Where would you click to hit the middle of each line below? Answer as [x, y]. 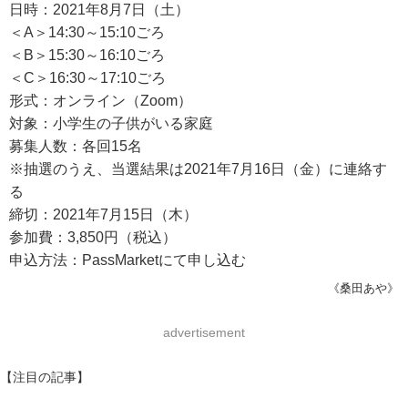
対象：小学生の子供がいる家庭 [111, 123]
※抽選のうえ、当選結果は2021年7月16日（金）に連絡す [198, 169]
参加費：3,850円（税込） [93, 237]
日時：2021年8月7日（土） [99, 10]
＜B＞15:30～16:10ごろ [87, 55]
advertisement [204, 332]
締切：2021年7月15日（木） [103, 214]
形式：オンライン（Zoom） [101, 101]
